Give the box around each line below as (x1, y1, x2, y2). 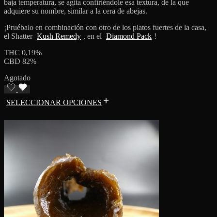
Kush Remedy (37, 31, 81, 40)
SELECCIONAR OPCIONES (6, 98, 102, 107)
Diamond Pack (106, 31, 152, 40)
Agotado (4, 73, 31, 82)
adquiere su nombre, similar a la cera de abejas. (4, 6, 147, 15)
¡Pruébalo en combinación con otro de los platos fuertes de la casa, (4, 23, 206, 31)
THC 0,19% (4, 48, 42, 57)
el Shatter (4, 31, 34, 40)
